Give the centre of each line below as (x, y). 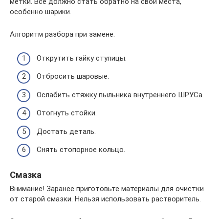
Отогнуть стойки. (67, 113)
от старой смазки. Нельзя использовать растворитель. (105, 199)
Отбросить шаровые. (73, 77)
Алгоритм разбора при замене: (62, 34)
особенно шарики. (41, 12)
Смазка (26, 175)
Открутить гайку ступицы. (82, 58)
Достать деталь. (66, 131)
